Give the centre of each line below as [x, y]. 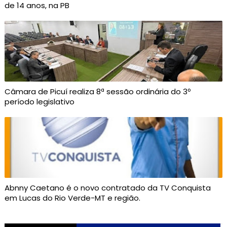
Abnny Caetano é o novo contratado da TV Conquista [107, 188]
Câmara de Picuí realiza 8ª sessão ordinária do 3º [97, 91]
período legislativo [39, 102]
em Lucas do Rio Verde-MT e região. [72, 198]
